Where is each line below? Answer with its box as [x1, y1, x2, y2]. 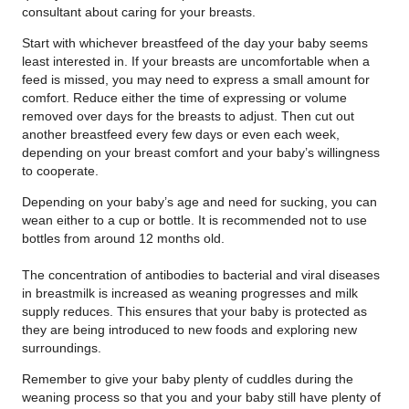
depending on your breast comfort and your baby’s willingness [22, 145, 380, 160]
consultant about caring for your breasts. [22, 5, 256, 19]
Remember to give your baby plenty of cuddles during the [22, 372, 353, 386]
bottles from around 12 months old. [22, 231, 225, 246]
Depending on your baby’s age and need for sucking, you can [22, 194, 377, 209]
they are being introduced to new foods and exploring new [22, 322, 357, 337]
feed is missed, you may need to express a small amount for [22, 72, 370, 87]
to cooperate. [22, 163, 99, 178]
